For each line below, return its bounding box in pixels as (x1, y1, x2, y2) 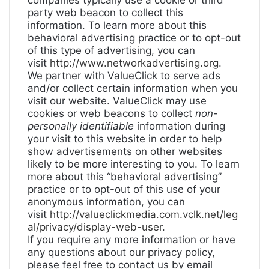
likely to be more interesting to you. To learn (28, 158, 240, 170)
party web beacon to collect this (28, 7, 183, 19)
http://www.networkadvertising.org (50, 57, 219, 69)
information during (137, 120, 225, 132)
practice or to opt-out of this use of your (28, 183, 220, 195)
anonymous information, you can (28, 196, 185, 208)
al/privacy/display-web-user (28, 221, 162, 233)
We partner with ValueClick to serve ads (28, 70, 220, 82)
